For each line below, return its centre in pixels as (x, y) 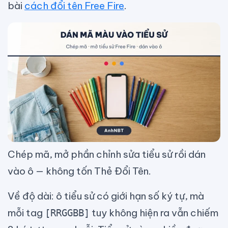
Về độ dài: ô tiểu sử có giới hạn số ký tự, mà (106, 196)
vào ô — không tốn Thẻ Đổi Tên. (79, 171)
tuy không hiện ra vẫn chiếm (154, 213)
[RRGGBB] (67, 213)
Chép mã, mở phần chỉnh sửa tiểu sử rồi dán (107, 154)
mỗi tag (26, 213)
